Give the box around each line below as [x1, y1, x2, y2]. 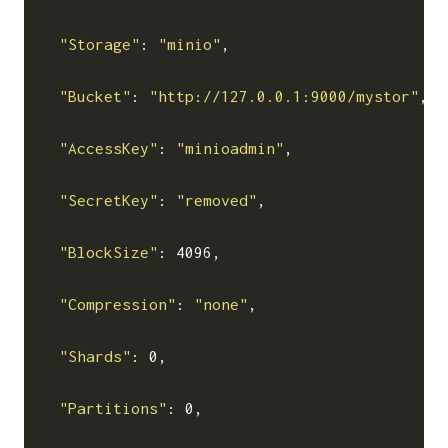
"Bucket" [59, 86, 132, 105]
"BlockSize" [59, 242, 159, 261]
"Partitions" [59, 398, 168, 417]
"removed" [176, 190, 258, 209]
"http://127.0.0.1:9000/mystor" [149, 86, 420, 105]
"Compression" [59, 294, 177, 313]
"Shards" [59, 346, 132, 365]
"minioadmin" [176, 138, 285, 157]
